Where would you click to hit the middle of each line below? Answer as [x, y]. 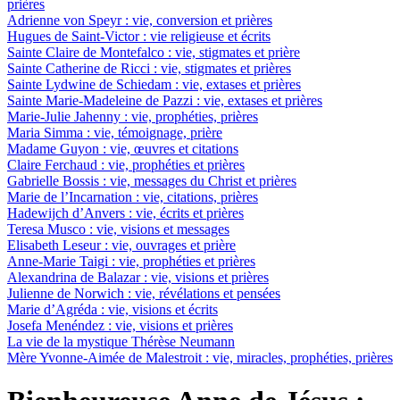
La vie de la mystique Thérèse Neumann [121, 341]
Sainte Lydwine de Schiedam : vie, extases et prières [154, 84]
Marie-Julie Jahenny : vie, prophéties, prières [133, 116]
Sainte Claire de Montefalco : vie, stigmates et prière [154, 52]
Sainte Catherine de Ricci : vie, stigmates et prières [149, 68]
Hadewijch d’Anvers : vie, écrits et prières [125, 212]
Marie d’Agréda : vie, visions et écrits [112, 309]
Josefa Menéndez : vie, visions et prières [120, 325]
